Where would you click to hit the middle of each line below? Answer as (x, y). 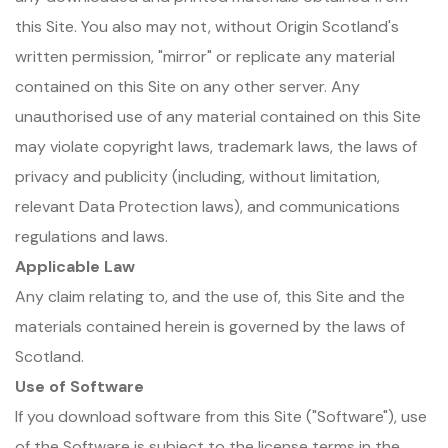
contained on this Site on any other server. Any (187, 86)
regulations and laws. (91, 236)
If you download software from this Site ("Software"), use (221, 416)
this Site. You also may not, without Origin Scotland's (207, 26)
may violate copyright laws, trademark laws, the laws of (216, 146)
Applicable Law (75, 266)
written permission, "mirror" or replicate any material (205, 56)
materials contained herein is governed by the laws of (210, 326)
